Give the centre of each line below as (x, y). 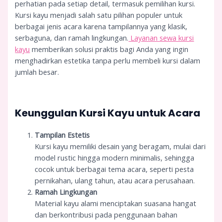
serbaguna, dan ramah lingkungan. (72, 38)
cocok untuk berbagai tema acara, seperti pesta (114, 169)
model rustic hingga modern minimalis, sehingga (115, 157)
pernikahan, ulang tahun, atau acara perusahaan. (115, 180)
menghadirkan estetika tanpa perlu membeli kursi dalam (108, 61)
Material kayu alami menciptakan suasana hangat (116, 203)
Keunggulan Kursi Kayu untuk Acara (108, 113)
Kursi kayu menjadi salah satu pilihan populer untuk (99, 15)
